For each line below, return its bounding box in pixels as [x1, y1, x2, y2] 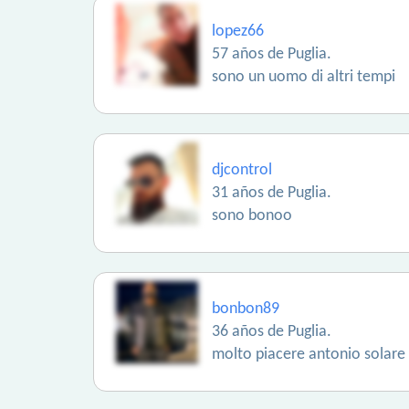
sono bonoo [212, 207, 292, 225]
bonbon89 [212, 300, 279, 318]
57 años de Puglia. [212, 46, 331, 63]
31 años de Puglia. [212, 184, 331, 202]
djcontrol [212, 162, 272, 179]
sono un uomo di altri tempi [212, 68, 395, 86]
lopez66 [212, 23, 264, 40]
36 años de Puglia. [212, 323, 331, 341]
